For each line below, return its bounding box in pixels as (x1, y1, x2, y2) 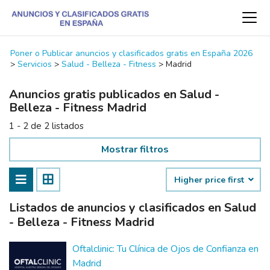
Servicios (17, 58, 52, 70)
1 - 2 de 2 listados (9, 120, 84, 132)
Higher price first (174, 174, 246, 186)
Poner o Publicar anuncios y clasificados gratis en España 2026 (10, 48, 253, 59)
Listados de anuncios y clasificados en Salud (9, 199, 256, 216)
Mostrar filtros (101, 143, 169, 156)
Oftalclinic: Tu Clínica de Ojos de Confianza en (72, 242, 259, 256)
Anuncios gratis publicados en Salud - (9, 86, 219, 102)
